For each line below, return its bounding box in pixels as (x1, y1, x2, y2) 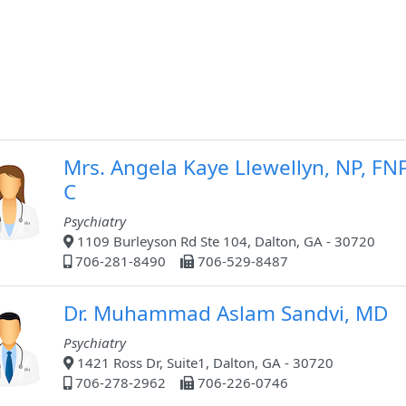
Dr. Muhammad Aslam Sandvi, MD (63, 299, 388, 328)
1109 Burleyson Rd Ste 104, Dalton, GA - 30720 (73, 232, 375, 251)
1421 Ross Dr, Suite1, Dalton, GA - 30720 (73, 353, 333, 372)
